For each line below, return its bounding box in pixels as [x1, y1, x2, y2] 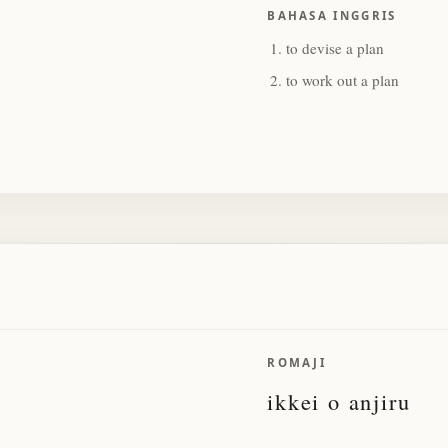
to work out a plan [286, 69, 400, 90]
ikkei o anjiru [267, 385, 411, 416]
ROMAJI [267, 354, 327, 370]
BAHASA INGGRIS [267, 7, 397, 23]
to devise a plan [286, 37, 385, 58]
